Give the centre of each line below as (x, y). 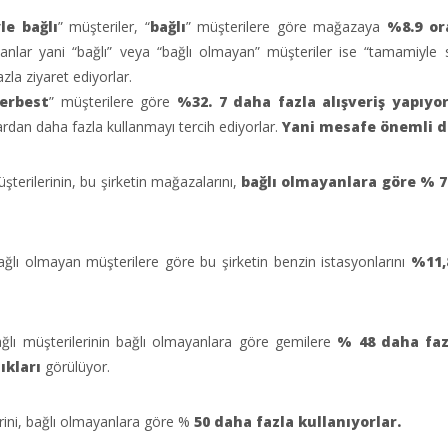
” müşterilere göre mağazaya (286, 26)
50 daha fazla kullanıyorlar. (297, 421)
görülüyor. (77, 366)
